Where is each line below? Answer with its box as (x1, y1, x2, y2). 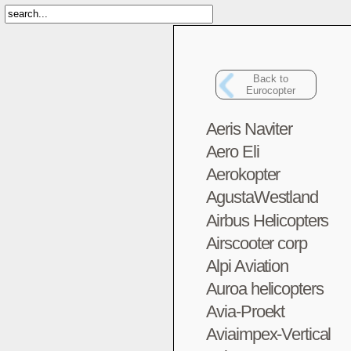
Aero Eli (205, 142, 259, 162)
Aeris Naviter (205, 119, 292, 139)
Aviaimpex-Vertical (205, 324, 331, 345)
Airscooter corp (205, 233, 307, 253)
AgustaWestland (205, 187, 318, 208)
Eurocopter (245, 85, 295, 96)
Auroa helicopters (205, 278, 324, 299)
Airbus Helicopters (205, 210, 329, 230)
